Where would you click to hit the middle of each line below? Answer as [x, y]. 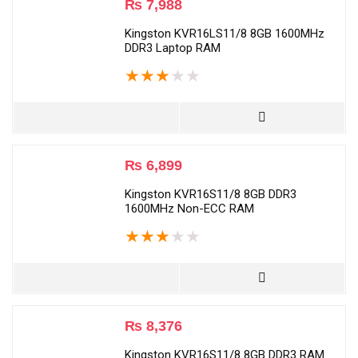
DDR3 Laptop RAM [173, 48]
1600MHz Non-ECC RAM [189, 209]
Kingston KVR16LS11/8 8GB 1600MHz [225, 34]
